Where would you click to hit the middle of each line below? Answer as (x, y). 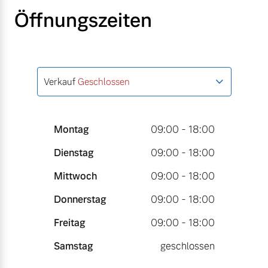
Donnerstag (80, 199)
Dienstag (73, 153)
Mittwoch (75, 176)
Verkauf (60, 81)
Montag (71, 129)
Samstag (73, 246)
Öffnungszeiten (83, 20)
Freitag (69, 223)
